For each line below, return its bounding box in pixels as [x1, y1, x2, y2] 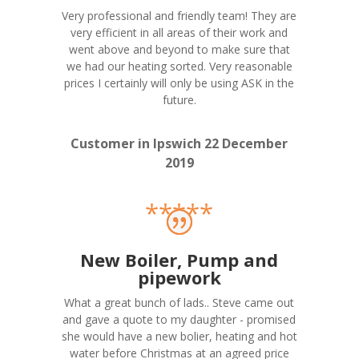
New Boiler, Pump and [80, 248, 279, 272]
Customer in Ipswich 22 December [71, 135, 288, 153]
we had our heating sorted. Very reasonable [66, 58, 292, 75]
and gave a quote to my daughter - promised [63, 312, 296, 328]
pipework [137, 265, 221, 290]
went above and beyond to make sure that [68, 42, 290, 58]
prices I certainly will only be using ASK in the [64, 75, 295, 91]
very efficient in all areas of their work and [71, 25, 288, 41]
